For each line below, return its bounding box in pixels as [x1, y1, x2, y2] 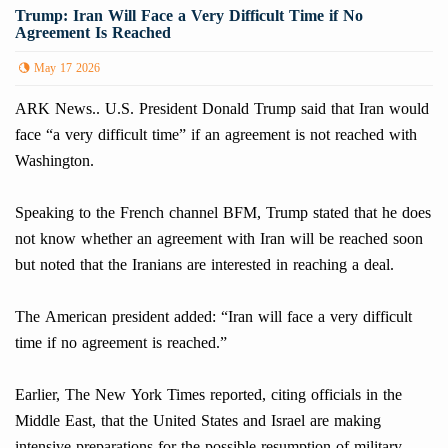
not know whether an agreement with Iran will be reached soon [15, 223, 423, 255]
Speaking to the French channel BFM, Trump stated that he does [15, 197, 431, 229]
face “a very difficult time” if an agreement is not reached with [15, 119, 417, 151]
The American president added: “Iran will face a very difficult [15, 301, 412, 333]
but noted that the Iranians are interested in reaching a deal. [15, 249, 394, 281]
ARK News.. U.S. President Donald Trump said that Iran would [15, 93, 429, 125]
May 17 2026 [34, 57, 100, 80]
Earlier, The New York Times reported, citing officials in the [15, 379, 402, 411]
